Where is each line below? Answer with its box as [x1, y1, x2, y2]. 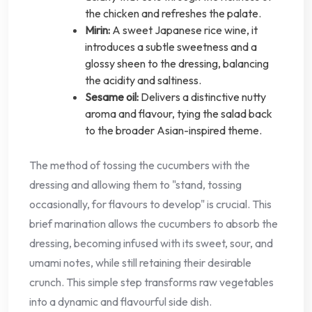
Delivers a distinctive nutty [139, 89, 266, 104]
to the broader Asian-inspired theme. [85, 123, 262, 137]
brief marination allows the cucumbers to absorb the [29, 216, 278, 231]
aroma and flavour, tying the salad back [85, 106, 272, 120]
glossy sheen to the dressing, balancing [85, 56, 269, 70]
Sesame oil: [85, 89, 139, 104]
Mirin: [85, 22, 110, 37]
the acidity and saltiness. [85, 72, 201, 87]
